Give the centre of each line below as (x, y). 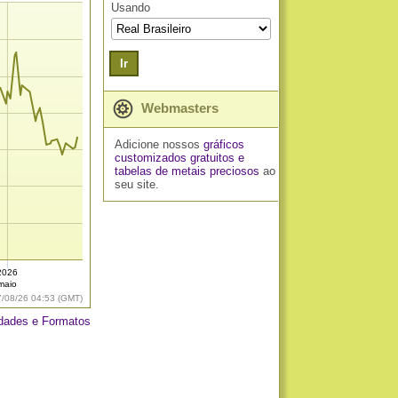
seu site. (136, 184)
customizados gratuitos (174, 158)
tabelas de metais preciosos (187, 171)
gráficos (223, 144)
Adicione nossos (159, 144)
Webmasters (178, 108)
